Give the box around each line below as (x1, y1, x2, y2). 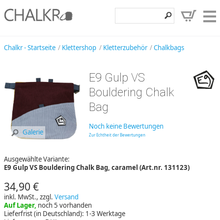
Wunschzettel (163, 155, 216, 166)
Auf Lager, (4, 200, 38, 210)
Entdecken (174, 78, 216, 89)
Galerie (23, 128, 43, 137)
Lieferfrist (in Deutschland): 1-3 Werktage (4, 209, 125, 218)
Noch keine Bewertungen (88, 122, 164, 131)
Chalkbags (153, 43, 184, 52)
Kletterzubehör (103, 43, 147, 52)
